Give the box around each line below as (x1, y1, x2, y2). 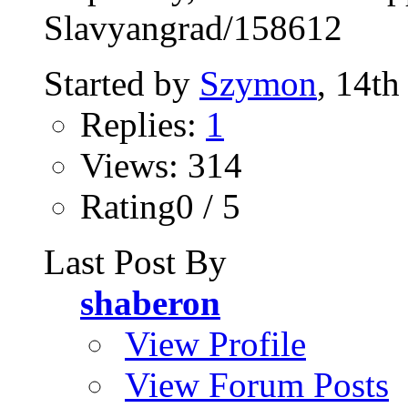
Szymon (199, 63, 317, 103)
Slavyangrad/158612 (44, 7, 342, 47)
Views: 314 (80, 145, 242, 185)
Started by (44, 63, 199, 103)
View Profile (125, 323, 306, 363)
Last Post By (44, 241, 227, 281)
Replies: (80, 104, 206, 144)
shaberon (80, 282, 220, 322)
